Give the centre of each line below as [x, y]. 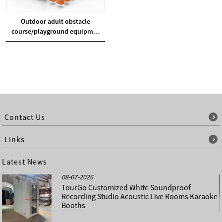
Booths [74, 205]
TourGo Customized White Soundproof [126, 187]
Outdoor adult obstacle [55, 21]
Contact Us [25, 117]
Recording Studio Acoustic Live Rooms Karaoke [140, 196]
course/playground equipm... [55, 31]
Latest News [25, 161]
